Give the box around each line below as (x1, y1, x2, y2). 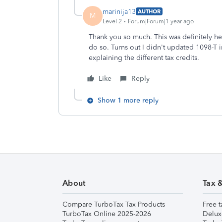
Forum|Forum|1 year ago (128, 17, 194, 25)
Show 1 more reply (98, 96, 159, 105)
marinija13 (103, 7, 136, 16)
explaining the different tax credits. (89, 54, 199, 62)
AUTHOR (138, 8, 161, 15)
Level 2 (103, 17, 122, 25)
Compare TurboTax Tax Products (62, 200, 165, 209)
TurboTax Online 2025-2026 (62, 210, 151, 218)
